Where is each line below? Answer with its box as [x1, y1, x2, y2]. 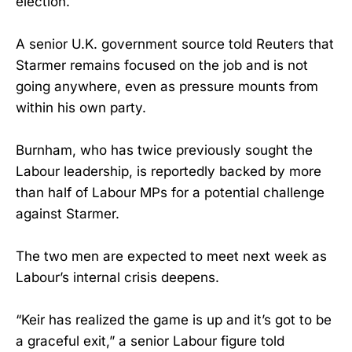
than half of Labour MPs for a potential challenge [16, 184, 324, 200]
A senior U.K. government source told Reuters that [16, 35, 334, 52]
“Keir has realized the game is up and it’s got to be [16, 312, 332, 328]
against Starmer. [16, 205, 119, 222]
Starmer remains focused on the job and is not [16, 57, 308, 73]
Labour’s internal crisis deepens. [16, 269, 219, 286]
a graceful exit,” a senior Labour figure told [16, 333, 284, 350]
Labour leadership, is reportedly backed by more [16, 163, 321, 179]
